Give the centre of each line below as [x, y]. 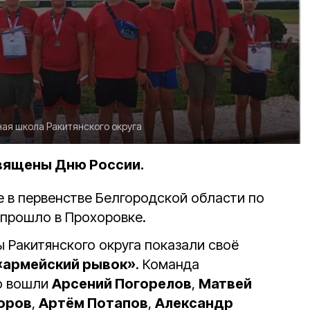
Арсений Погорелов [122, 284]
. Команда [167, 265]
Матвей [225, 284]
